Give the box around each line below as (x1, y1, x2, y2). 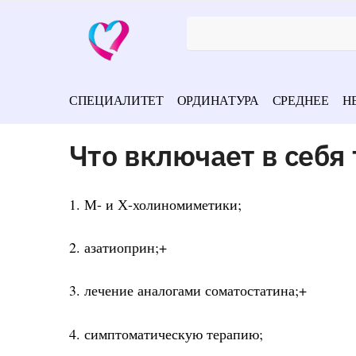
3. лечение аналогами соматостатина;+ (69, 281, 307, 300)
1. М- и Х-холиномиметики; (69, 194, 242, 214)
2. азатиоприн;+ (69, 238, 167, 257)
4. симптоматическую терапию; (69, 323, 263, 343)
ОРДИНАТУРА (176, 91, 259, 108)
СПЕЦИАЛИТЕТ (69, 91, 164, 108)
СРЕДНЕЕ (272, 91, 329, 108)
